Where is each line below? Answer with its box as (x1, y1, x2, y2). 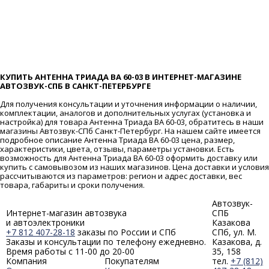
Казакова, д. (212, 235, 262, 247)
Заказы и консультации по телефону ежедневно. (6, 235, 206, 247)
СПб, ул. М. (212, 226, 256, 238)
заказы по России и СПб (77, 226, 176, 238)
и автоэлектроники (6, 216, 85, 228)
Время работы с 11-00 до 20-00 (6, 245, 134, 257)
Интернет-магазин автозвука (6, 207, 127, 219)
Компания (6, 255, 47, 267)
